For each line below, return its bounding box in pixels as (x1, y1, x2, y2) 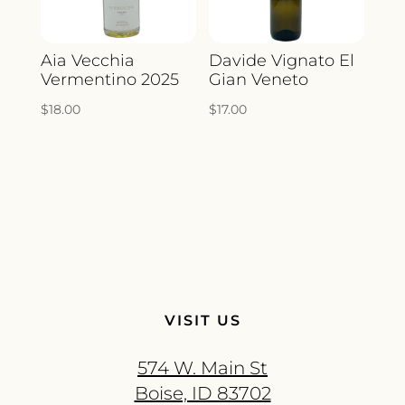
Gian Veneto (209, 70, 309, 90)
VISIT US (164, 312, 241, 330)
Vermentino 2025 (40, 70, 179, 90)
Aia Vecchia (40, 51, 135, 71)
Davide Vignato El (209, 51, 355, 71)
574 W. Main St (137, 357, 268, 380)
